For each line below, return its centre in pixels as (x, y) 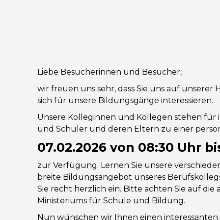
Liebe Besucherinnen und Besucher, (110, 72)
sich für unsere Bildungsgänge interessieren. (125, 100)
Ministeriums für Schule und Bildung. (111, 201)
